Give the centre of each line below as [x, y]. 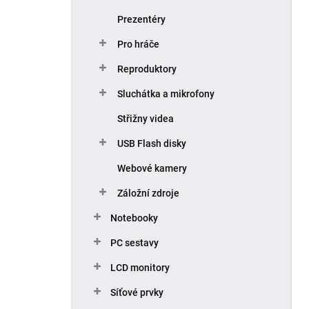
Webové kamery [152, 168]
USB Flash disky [152, 143]
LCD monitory [140, 268]
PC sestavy [134, 243]
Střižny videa [146, 119]
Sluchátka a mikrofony [166, 94]
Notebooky [134, 218]
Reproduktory [147, 69]
